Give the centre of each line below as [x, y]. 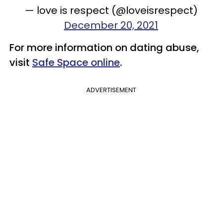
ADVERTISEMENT [111, 90]
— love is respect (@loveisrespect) [111, 10]
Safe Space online [76, 62]
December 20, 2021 [111, 25]
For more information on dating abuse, [104, 47]
